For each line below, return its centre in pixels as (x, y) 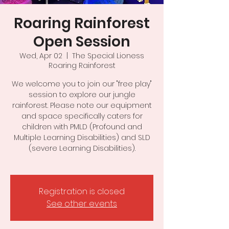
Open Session (82, 42)
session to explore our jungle (82, 95)
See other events (82, 204)
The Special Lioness (108, 56)
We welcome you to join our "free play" (82, 84)
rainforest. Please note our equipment (82, 105)
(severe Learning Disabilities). (82, 148)
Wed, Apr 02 (41, 56)
